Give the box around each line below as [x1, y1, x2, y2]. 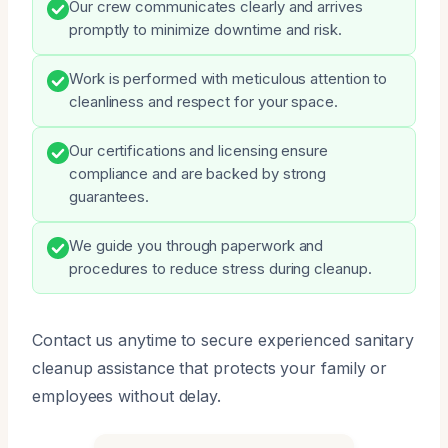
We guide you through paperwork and [69, 236, 324, 255]
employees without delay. [32, 385, 222, 406]
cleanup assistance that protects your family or [32, 357, 388, 378]
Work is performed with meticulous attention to [69, 69, 388, 88]
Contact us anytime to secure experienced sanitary [32, 329, 415, 350]
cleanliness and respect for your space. [69, 92, 338, 111]
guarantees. [69, 187, 150, 206]
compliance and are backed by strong [69, 164, 327, 183]
